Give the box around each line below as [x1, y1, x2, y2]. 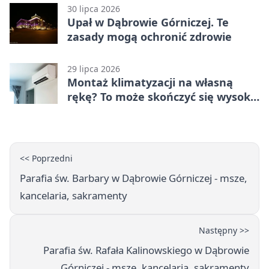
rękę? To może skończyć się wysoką [67, 89, 257, 104]
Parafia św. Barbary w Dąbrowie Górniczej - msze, [20, 171, 247, 186]
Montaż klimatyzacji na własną [67, 75, 233, 90]
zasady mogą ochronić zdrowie [67, 29, 232, 44]
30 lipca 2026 [67, 3, 120, 15]
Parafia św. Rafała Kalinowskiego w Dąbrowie [43, 243, 249, 258]
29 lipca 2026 [67, 63, 120, 75]
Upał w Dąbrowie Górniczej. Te [67, 15, 229, 30]
